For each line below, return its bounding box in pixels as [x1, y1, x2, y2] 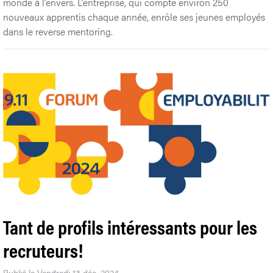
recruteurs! [3, 235, 83, 263]
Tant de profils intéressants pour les [3, 212, 257, 240]
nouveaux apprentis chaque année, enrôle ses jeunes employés [3, 9, 265, 24]
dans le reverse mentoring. [3, 24, 113, 38]
